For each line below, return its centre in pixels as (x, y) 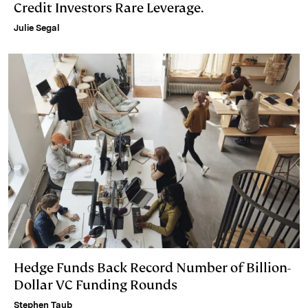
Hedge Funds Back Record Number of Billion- (152, 267)
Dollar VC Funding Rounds (96, 285)
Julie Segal (37, 28)
